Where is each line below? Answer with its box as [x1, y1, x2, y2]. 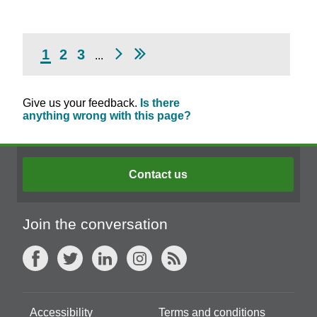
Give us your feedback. [23, 97, 140, 109]
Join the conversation [23, 216, 168, 232]
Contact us [129, 168, 188, 180]
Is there [140, 97, 180, 109]
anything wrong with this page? [23, 110, 191, 122]
